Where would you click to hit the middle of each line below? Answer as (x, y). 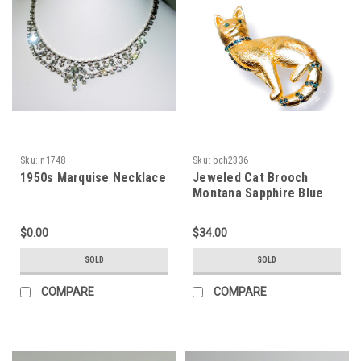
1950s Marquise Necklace (93, 177)
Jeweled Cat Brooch (251, 177)
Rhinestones (228, 208)
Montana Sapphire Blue (258, 193)
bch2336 (230, 160)
